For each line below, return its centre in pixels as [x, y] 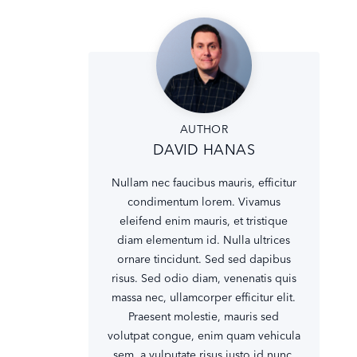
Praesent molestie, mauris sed [204, 316]
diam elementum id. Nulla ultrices [204, 240]
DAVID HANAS [204, 149]
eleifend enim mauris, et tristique [204, 221]
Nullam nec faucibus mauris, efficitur [204, 182]
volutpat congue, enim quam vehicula [204, 335]
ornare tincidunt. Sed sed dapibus [204, 259]
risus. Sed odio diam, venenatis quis [204, 278]
